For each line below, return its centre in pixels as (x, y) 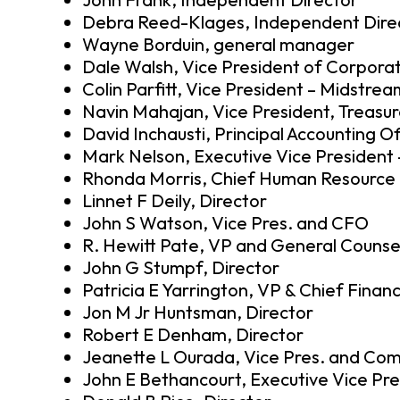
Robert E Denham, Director (193, 335)
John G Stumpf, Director (181, 268)
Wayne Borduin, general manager (218, 45)
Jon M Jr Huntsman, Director (198, 312)
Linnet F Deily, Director (175, 201)
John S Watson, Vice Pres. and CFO (225, 223)
